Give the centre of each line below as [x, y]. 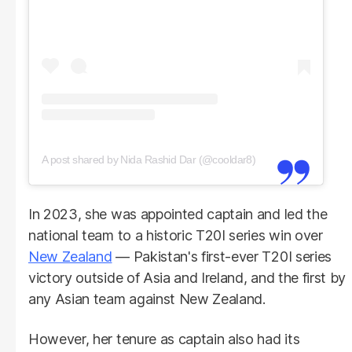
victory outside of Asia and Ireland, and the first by [187, 277]
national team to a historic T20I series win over [176, 235]
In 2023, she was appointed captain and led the [178, 214]
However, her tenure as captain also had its [164, 339]
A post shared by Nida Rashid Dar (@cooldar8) [149, 159]
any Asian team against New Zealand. [147, 299]
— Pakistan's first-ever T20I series [222, 256]
